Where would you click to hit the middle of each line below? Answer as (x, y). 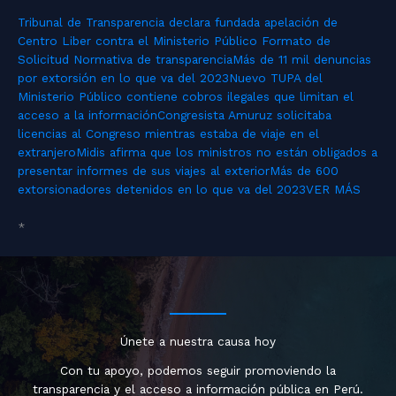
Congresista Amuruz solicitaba (244, 115)
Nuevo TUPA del (276, 78)
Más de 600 (304, 171)
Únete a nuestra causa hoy (198, 342)
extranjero (47, 152)
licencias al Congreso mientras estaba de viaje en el (168, 134)
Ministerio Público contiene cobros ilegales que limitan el (186, 97)
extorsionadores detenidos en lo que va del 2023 (162, 190)
